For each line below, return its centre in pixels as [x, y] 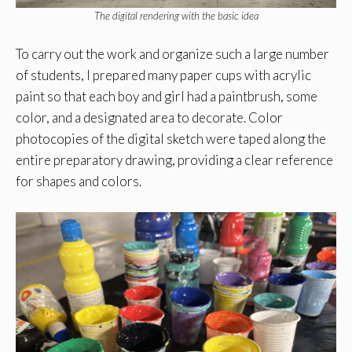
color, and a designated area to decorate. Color [149, 118]
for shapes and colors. [79, 181]
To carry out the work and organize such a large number [172, 54]
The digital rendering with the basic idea [176, 15]
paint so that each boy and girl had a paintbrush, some [167, 97]
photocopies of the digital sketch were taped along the [171, 139]
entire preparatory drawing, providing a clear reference [174, 160]
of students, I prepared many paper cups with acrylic [163, 75]
